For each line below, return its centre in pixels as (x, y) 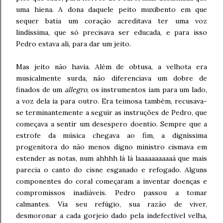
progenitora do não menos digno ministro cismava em (111, 147)
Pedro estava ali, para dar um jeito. (73, 44)
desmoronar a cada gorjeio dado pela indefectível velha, (111, 216)
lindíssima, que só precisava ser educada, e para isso (111, 32)
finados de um (40, 90)
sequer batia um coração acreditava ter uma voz (111, 21)
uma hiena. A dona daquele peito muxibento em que (111, 9)
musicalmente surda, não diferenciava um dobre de (111, 78)
